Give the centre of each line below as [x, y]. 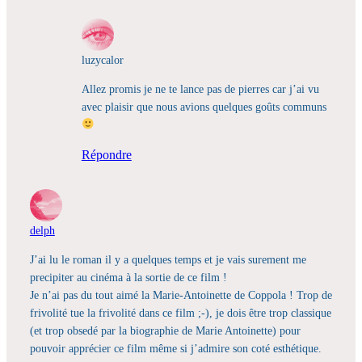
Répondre [106, 155]
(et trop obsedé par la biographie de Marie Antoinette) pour [165, 331]
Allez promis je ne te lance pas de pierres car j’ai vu [200, 88]
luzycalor [102, 59]
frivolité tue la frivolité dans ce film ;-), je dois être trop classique [180, 313]
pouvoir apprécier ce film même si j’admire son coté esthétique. [175, 349]
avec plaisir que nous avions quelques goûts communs [204, 106]
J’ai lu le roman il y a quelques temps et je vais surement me [168, 260]
